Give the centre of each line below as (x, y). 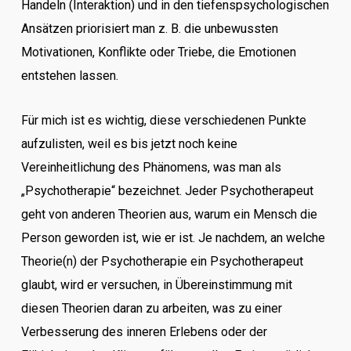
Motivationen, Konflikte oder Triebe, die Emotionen (158, 52)
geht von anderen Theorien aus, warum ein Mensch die (169, 214)
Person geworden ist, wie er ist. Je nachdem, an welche (173, 238)
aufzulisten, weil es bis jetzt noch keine (129, 144)
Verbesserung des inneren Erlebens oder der (144, 332)
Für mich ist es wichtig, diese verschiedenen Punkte (163, 120)
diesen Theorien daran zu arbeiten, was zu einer (151, 308)
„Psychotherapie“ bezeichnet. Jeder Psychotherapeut (167, 191)
